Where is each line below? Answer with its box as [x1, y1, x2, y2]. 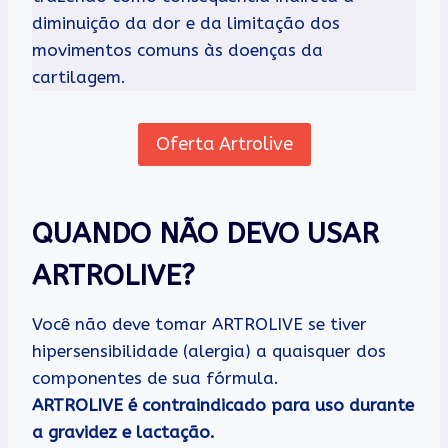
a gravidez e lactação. [32, 421, 215, 442]
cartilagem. [32, 67, 126, 88]
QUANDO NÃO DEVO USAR [32, 216, 379, 250]
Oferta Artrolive [155, 133, 293, 156]
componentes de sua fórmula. [32, 367, 279, 388]
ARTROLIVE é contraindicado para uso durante [32, 394, 414, 415]
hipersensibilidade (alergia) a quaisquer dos [32, 340, 386, 361]
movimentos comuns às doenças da [32, 40, 323, 61]
